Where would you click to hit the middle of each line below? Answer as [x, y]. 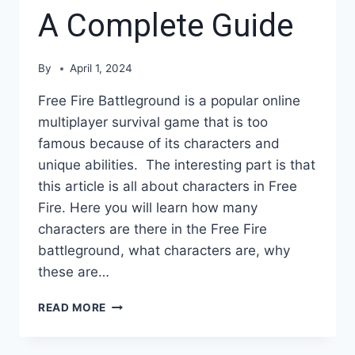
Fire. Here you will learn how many [148, 208]
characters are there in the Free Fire [153, 229]
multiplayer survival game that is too [153, 122]
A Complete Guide [170, 25]
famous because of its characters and [159, 144]
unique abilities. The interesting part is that [177, 165]
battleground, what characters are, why [164, 251]
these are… [74, 272]
